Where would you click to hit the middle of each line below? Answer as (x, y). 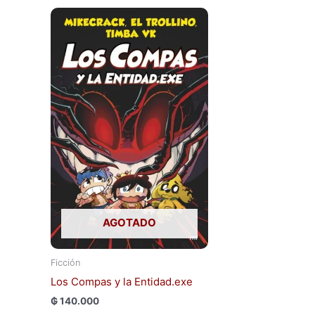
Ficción (65, 263)
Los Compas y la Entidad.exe (122, 281)
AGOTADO (129, 222)
